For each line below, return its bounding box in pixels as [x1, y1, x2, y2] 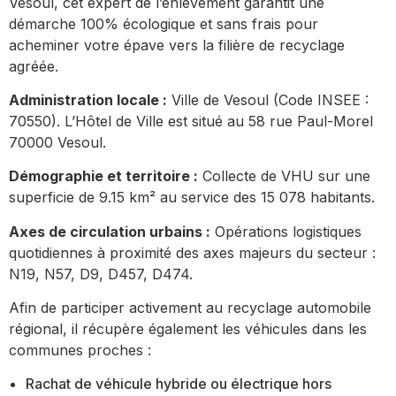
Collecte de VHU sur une [198, 167, 370, 186]
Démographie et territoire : [9, 167, 198, 186]
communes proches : [9, 341, 151, 360]
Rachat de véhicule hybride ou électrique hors [26, 375, 332, 393]
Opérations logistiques [210, 222, 362, 240]
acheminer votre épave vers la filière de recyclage [9, 35, 345, 54]
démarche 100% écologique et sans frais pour [9, 14, 318, 33]
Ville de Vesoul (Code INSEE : [167, 90, 369, 109]
